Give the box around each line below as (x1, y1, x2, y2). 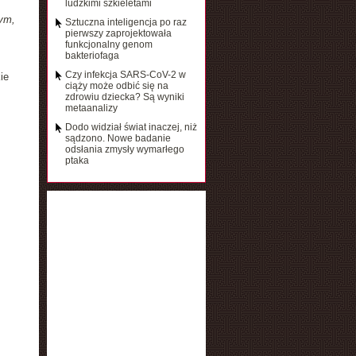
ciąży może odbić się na (64, 80, 168, 91)
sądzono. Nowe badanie (64, 133, 171, 144)
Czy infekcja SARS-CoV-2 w (64, 69, 186, 80)
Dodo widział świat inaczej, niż (64, 122, 197, 133)
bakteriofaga (64, 50, 119, 61)
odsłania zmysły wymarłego (64, 144, 184, 155)
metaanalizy (64, 103, 118, 114)
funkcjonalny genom (64, 39, 153, 50)
